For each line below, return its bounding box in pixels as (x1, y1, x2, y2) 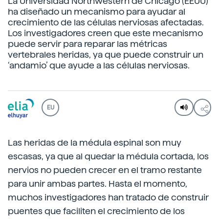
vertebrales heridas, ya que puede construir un (8, 49, 203, 60)
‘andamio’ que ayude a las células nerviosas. (8, 60, 190, 70)
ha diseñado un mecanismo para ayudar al (8, 6, 185, 17)
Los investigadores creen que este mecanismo (8, 28, 203, 38)
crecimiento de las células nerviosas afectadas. (8, 17, 204, 27)
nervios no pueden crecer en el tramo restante (8, 165, 202, 175)
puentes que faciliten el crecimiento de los (8, 206, 185, 216)
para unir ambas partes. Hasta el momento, (8, 178, 187, 189)
